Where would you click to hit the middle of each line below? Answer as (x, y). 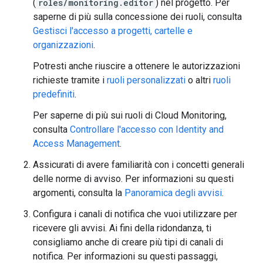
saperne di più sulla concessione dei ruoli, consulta (137, 17)
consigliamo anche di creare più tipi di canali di (128, 242)
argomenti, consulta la (79, 193)
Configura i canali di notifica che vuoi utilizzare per (135, 214)
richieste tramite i (70, 80)
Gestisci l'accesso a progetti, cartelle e (113, 31)
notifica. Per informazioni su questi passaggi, (125, 256)
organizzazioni (63, 45)
